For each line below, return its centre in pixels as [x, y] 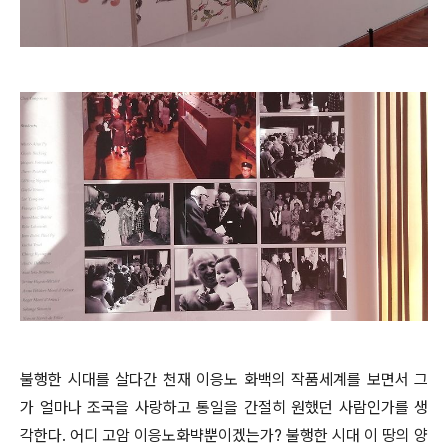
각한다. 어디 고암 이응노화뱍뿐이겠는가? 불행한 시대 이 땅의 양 [224, 435]
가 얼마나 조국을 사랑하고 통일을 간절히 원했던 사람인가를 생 [224, 407]
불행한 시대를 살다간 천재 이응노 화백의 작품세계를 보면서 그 [224, 379]
